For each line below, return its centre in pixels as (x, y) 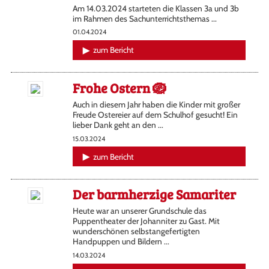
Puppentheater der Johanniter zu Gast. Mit (146, 221)
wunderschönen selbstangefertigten (136, 231)
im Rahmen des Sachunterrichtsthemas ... (144, 18)
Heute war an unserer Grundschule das (139, 211)
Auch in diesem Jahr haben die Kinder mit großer (156, 104)
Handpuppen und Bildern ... (121, 242)
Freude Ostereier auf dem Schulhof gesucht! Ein (155, 114)
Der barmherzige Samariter (154, 194)
